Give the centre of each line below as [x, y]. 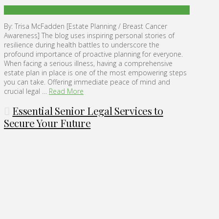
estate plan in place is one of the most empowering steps [95, 73]
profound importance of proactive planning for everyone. [93, 54]
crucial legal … [26, 91]
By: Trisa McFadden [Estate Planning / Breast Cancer [86, 26]
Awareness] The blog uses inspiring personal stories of [89, 36]
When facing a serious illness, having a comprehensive [88, 64]
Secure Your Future [47, 122]
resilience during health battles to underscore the [82, 45]
